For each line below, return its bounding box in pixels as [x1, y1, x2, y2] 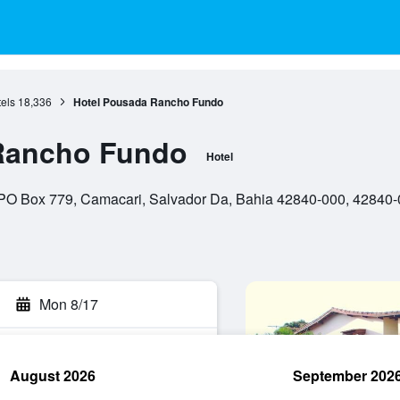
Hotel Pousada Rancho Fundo [72, 94, 223, 110]
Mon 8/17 [39, 294, 98, 314]
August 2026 [10, 365, 96, 386]
